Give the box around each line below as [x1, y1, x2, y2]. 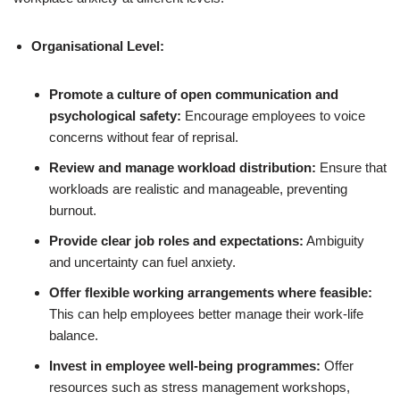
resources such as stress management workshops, [49, 379, 350, 395]
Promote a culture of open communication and [49, 87, 338, 102]
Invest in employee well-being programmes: [49, 358, 321, 373]
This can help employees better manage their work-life [49, 306, 363, 321]
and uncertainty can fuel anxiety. [49, 254, 236, 270]
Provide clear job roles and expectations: [49, 233, 304, 248]
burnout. [49, 203, 96, 218]
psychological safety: [49, 108, 181, 123]
